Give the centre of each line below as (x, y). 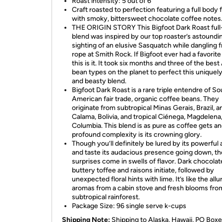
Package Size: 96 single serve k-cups (129, 206)
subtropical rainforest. (106, 197)
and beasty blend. (99, 81)
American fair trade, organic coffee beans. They (145, 99)
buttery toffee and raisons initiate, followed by (143, 170)
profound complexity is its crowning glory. (137, 135)
